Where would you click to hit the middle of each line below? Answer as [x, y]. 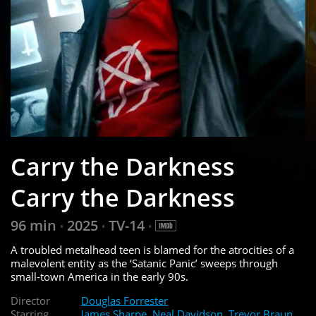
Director [30, 301]
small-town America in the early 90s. [99, 277]
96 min [35, 226]
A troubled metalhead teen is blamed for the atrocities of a [152, 250]
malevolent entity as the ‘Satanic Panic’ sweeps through [144, 263]
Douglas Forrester [124, 301]
